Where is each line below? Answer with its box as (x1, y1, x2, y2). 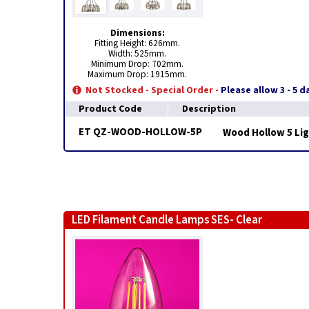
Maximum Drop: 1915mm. (88, 68, 187, 81)
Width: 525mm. (108, 47, 166, 60)
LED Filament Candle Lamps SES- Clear (72, 212, 262, 228)
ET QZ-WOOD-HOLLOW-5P (79, 125, 202, 139)
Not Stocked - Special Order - (86, 83, 219, 97)
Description (182, 102, 236, 116)
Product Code (79, 102, 142, 116)
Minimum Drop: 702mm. (91, 57, 183, 70)
